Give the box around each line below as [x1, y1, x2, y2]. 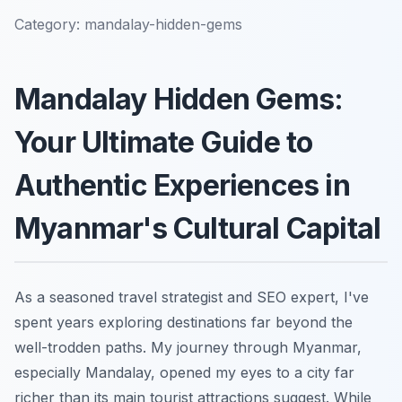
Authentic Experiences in [14, 167, 350, 203]
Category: [14, 14, 80, 33]
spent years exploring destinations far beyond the [14, 312, 353, 331]
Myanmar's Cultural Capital [14, 210, 381, 246]
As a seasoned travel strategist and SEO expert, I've [14, 287, 369, 306]
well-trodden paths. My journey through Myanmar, [14, 337, 362, 356]
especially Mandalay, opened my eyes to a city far [14, 363, 354, 381]
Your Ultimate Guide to [14, 124, 313, 160]
